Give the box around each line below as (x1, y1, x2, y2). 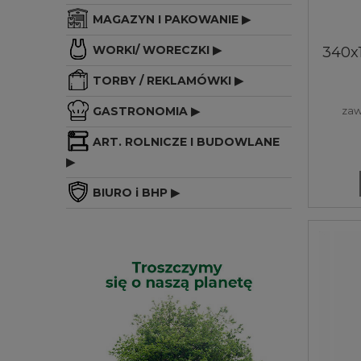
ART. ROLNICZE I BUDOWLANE (93, 134, 280, 149)
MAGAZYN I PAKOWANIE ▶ (93, 11, 251, 27)
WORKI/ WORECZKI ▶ (93, 42, 222, 57)
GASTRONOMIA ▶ (93, 103, 200, 118)
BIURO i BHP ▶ (93, 185, 180, 200)
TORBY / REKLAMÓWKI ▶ (93, 73, 243, 88)
